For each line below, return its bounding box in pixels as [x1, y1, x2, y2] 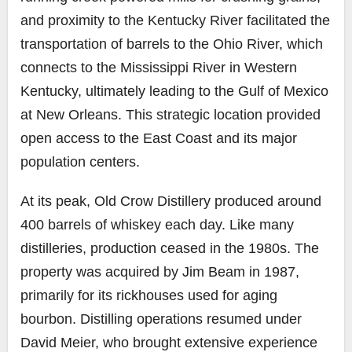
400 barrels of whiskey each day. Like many [20, 216, 294, 233]
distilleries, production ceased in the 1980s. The [20, 240, 319, 256]
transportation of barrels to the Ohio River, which [20, 35, 323, 52]
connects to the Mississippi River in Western [20, 59, 297, 75]
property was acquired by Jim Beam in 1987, [20, 263, 299, 280]
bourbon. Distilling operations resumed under [20, 310, 302, 327]
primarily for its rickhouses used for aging [20, 287, 277, 303]
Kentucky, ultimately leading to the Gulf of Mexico [20, 82, 328, 99]
